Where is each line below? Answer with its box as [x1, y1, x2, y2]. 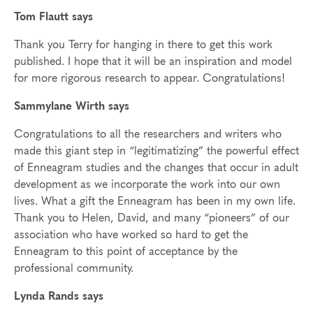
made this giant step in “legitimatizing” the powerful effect [14, 145, 299, 156]
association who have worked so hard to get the [14, 229, 248, 240]
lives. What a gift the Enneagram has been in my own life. [14, 196, 296, 207]
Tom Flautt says [14, 11, 93, 22]
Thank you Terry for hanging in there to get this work [14, 39, 272, 50]
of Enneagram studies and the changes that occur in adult [14, 162, 298, 173]
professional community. [14, 263, 133, 274]
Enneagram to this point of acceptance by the [14, 246, 238, 257]
